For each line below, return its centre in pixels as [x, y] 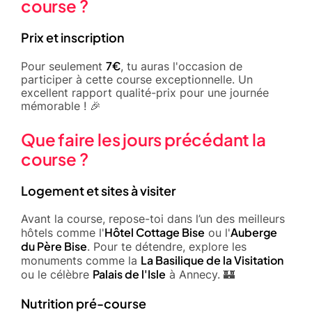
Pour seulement [63, 66]
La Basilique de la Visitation [212, 260]
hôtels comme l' [63, 232]
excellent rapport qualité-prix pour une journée [145, 92]
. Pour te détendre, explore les [167, 246]
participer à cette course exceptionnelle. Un [137, 79]
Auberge [254, 232]
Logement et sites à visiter [99, 190]
